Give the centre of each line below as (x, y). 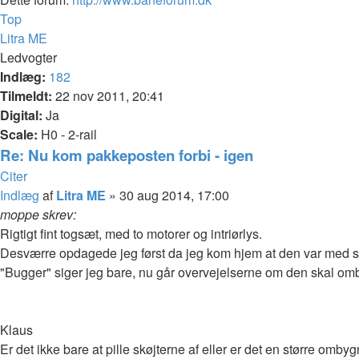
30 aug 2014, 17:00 (174, 195)
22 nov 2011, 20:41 (108, 95)
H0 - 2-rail (67, 134)
